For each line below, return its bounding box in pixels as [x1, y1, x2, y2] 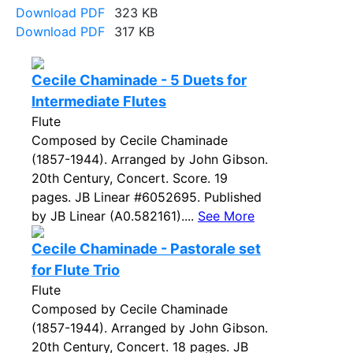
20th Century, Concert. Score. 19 [32, 170, 228, 186]
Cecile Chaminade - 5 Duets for [32, 72, 247, 88]
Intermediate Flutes [32, 93, 166, 110]
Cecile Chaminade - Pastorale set [32, 240, 261, 257]
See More [198, 208, 255, 224]
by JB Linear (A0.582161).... [32, 208, 198, 224]
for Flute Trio [32, 262, 120, 278]
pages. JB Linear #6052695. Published [32, 189, 262, 205]
